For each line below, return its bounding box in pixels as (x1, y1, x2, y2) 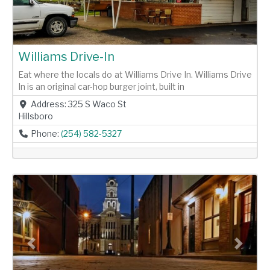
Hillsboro (18, 111, 53, 122)
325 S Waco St (67, 99, 127, 110)
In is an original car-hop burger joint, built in (18, 81, 184, 92)
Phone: (30, 128, 61, 139)
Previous (30, 243, 67, 254)
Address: (30, 99, 68, 110)
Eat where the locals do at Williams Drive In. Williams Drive (18, 69, 252, 80)
